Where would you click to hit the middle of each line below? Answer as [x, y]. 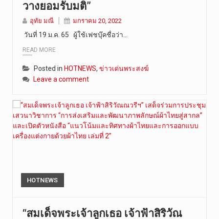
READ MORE [39, 50]
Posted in [49, 68]
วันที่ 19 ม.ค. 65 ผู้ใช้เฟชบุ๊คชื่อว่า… [75, 35]
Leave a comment [61, 79]
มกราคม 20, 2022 [97, 21]
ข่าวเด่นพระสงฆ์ [124, 68]
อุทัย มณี [42, 21]
